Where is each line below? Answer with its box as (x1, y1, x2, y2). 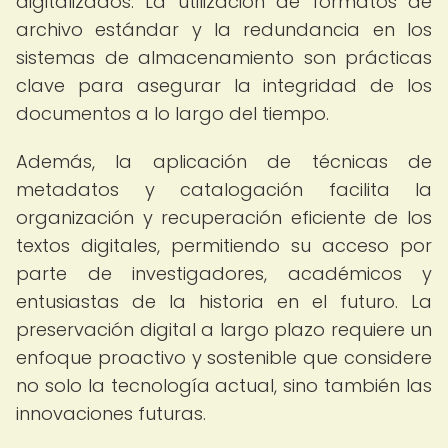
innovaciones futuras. (16, 401, 206, 426)
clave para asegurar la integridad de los (16, 73, 432, 98)
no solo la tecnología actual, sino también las (16, 373, 432, 398)
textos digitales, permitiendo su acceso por (16, 233, 432, 258)
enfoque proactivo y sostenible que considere (16, 345, 432, 370)
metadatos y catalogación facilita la (16, 177, 432, 202)
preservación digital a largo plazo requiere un (16, 317, 432, 342)
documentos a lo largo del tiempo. (16, 101, 329, 126)
